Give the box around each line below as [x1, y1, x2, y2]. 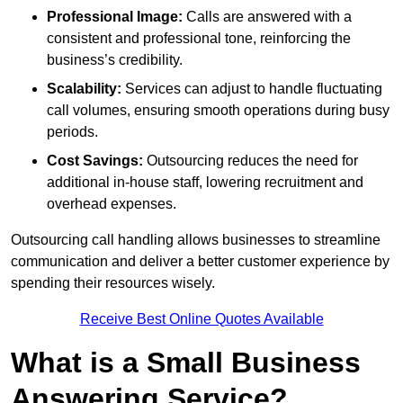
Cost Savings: [47, 153, 143, 169]
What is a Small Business [11, 346, 361, 380]
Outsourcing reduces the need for [143, 153, 358, 169]
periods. [47, 124, 98, 140]
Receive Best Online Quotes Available [79, 311, 324, 327]
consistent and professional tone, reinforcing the [47, 31, 351, 47]
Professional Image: [47, 9, 183, 25]
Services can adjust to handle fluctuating [121, 81, 382, 97]
